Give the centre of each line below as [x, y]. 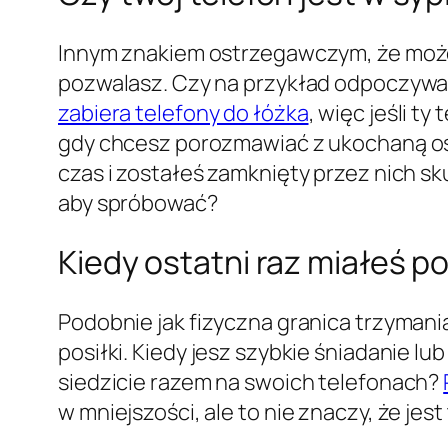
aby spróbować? [138, 202]
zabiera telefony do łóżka [183, 112]
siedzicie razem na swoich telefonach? [251, 381]
